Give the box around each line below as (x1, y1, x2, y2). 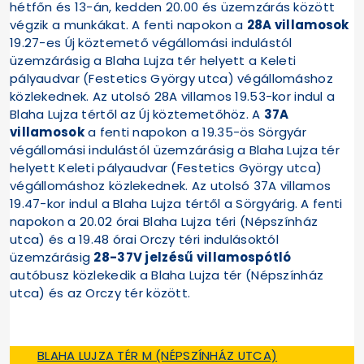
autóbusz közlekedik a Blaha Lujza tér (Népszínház (10, 266, 324, 284)
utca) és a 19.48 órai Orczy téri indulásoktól (10, 231, 279, 249)
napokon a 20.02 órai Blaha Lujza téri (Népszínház (10, 213, 318, 231)
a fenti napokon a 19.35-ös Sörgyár (84, 123, 306, 141)
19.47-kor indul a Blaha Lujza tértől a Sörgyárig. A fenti (10, 195, 343, 213)
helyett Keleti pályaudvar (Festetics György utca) (10, 159, 323, 177)
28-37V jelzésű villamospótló (93, 249, 292, 266)
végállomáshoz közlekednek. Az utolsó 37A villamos (10, 177, 331, 195)
